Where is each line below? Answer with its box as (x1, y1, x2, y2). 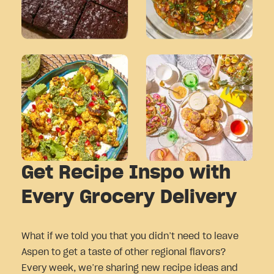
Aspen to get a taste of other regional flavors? (21, 247, 226, 257)
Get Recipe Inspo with (21, 164, 231, 183)
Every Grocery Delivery (21, 188, 237, 207)
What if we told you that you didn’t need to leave (21, 231, 239, 242)
